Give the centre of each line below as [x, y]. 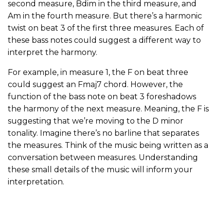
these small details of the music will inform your [100, 170]
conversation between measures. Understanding [103, 158]
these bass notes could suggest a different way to [104, 40]
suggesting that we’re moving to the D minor [96, 121]
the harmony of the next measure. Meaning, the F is [108, 109]
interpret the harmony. [53, 53]
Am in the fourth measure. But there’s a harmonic [105, 16]
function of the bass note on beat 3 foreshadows [102, 97]
